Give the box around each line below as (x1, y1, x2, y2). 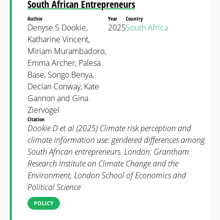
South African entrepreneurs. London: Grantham (27, 146, 189, 157)
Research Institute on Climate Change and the (27, 158, 178, 169)
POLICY (34, 199, 54, 207)
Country (126, 15, 144, 22)
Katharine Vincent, (27, 34, 90, 45)
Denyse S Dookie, (27, 22, 87, 33)
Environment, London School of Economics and (27, 170, 186, 181)
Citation (27, 115, 46, 123)
